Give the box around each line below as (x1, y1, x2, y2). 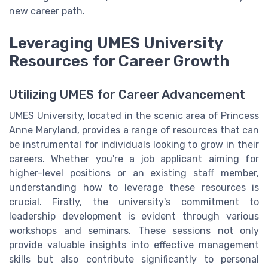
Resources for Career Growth (9, 52, 229, 71)
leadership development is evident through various (9, 211, 259, 223)
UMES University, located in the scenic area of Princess (9, 110, 259, 122)
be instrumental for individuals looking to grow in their (9, 139, 259, 151)
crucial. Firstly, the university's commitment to (9, 196, 259, 208)
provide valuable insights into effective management (9, 239, 259, 251)
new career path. (9, 5, 85, 17)
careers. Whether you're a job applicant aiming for (9, 153, 259, 165)
